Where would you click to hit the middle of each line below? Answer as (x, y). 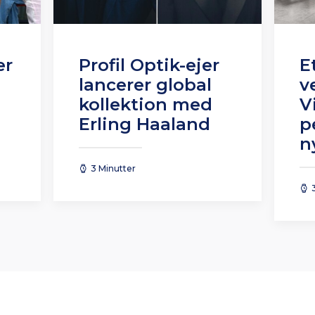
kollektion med (146, 105)
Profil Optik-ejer (149, 65)
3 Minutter (113, 169)
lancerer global (145, 85)
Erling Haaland (144, 124)
